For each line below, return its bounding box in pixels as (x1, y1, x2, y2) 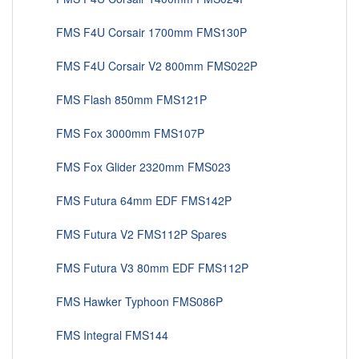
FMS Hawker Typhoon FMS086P (37, 293, 223, 310)
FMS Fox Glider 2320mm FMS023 (37, 159, 231, 175)
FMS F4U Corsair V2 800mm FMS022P (37, 58, 257, 75)
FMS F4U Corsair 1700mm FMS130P (37, 24, 247, 41)
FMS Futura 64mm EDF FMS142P (37, 192, 232, 209)
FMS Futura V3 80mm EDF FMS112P (37, 260, 248, 276)
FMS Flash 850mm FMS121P (37, 91, 207, 108)
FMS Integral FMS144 (37, 327, 168, 344)
